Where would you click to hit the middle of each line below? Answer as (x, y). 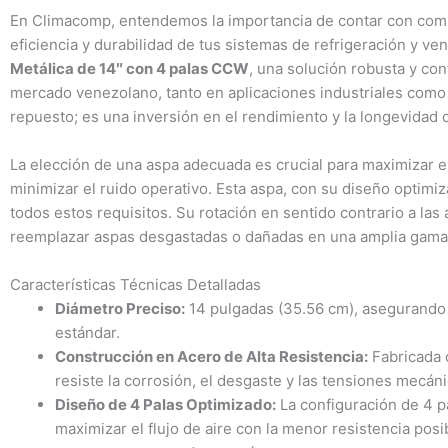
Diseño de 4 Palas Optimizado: (165, 404)
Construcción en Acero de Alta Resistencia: (211, 356)
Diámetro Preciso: (120, 308)
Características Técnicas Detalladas (135, 284)
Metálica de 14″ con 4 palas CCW (129, 68)
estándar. (87, 332)
